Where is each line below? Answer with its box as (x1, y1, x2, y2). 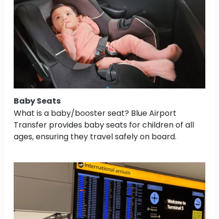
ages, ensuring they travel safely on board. (14, 131, 176, 142)
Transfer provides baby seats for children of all (14, 119, 194, 131)
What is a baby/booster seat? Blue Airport (14, 107, 176, 119)
